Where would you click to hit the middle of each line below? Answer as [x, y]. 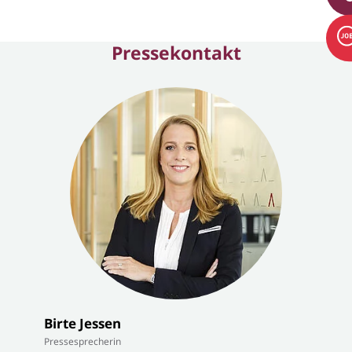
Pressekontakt [176, 53]
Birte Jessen [82, 324]
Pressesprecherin [82, 342]
